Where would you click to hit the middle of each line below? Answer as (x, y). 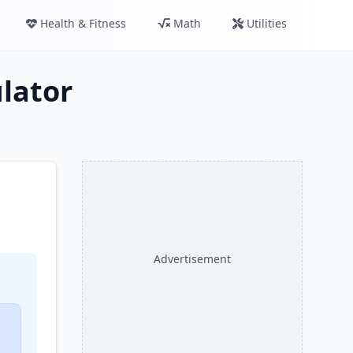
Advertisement (192, 259)
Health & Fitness (83, 23)
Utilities (267, 23)
